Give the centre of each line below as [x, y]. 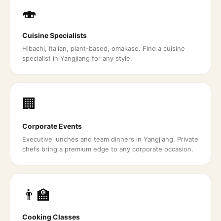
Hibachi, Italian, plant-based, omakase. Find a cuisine [104, 48]
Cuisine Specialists [55, 35]
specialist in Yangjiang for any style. [77, 58]
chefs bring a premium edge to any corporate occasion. [108, 149]
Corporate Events [52, 126]
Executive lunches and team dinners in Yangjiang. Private [110, 139]
